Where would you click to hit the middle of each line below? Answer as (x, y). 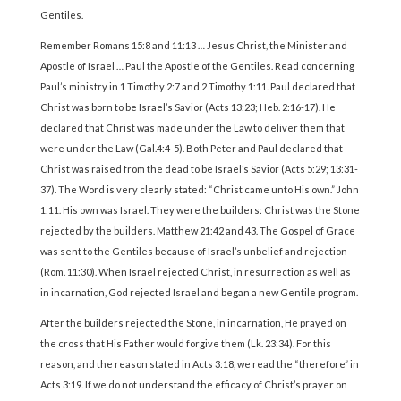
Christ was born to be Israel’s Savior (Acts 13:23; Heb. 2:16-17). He (188, 107)
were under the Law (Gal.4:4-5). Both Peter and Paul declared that (191, 149)
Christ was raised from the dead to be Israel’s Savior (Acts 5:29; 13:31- (199, 169)
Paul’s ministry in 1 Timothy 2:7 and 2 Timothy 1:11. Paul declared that (197, 87)
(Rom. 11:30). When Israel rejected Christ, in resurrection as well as (195, 272)
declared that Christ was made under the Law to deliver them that (192, 128)
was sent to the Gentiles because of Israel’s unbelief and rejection (193, 252)
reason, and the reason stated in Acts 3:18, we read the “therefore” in (199, 364)
